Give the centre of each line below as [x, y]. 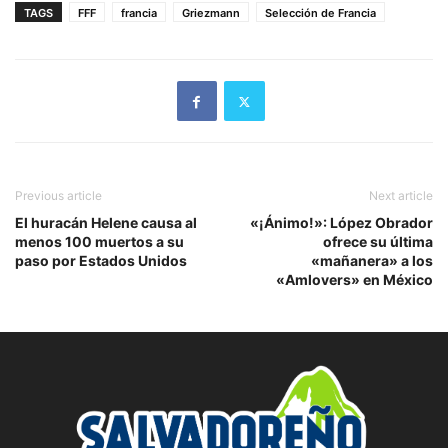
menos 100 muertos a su [99, 242]
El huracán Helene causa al [106, 223]
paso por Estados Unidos [101, 261]
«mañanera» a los [372, 261]
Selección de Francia [320, 13]
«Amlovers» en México [354, 280]
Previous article [58, 196]
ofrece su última [378, 242]
